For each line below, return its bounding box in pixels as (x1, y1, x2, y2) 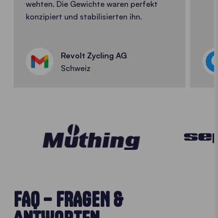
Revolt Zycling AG (61, 50, 127, 60)
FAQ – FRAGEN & (14, 187, 124, 212)
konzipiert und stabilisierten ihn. (26, 12, 142, 22)
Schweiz (61, 63, 91, 73)
